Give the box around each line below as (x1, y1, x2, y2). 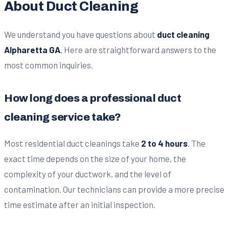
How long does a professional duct (4, 92, 181, 104)
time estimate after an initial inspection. (4, 199, 155, 210)
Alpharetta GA (4, 44, 60, 55)
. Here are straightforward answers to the (60, 44, 216, 55)
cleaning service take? (4, 111, 121, 123)
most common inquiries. (4, 59, 93, 70)
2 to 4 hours (141, 138, 188, 148)
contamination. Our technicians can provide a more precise (4, 184, 224, 194)
